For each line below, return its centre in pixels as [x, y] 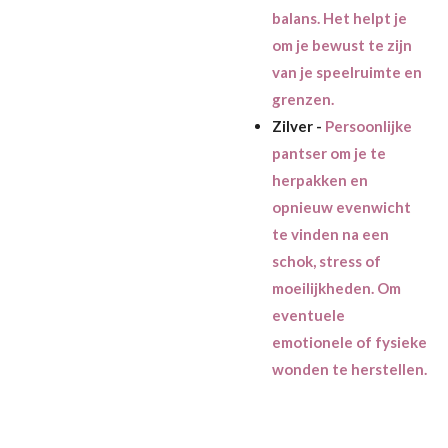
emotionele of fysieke [349, 341]
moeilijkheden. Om [336, 287]
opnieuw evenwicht [341, 206]
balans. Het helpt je [339, 17]
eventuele [308, 314]
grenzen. [302, 98]
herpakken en [319, 179]
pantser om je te [328, 152]
